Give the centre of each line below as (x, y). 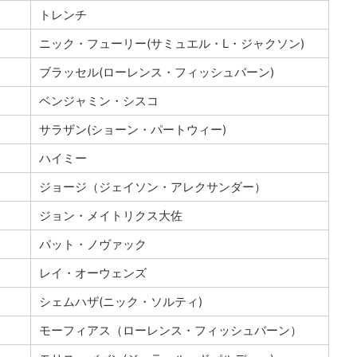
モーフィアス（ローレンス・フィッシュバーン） (170, 330)
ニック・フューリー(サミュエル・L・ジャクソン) (171, 43)
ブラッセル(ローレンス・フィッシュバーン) (156, 72)
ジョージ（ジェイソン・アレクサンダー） (152, 186)
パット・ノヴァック (92, 244)
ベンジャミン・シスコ (98, 100)
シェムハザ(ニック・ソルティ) (120, 301)
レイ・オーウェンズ (92, 273)
